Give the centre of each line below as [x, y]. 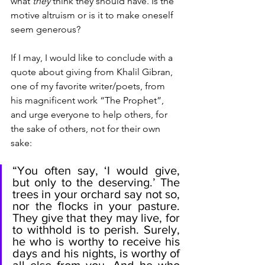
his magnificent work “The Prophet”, [88, 100]
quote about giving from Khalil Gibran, [93, 72]
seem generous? [47, 29]
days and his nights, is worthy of [96, 253]
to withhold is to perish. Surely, [96, 230]
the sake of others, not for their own [87, 129]
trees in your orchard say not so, [96, 194]
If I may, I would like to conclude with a [93, 58]
